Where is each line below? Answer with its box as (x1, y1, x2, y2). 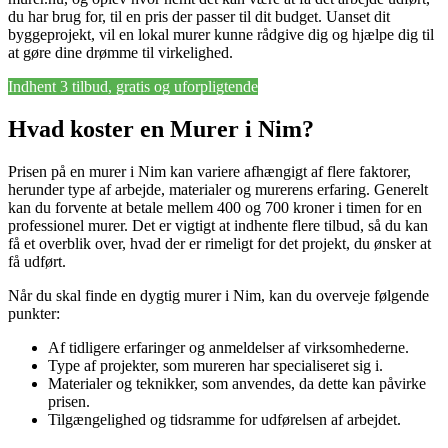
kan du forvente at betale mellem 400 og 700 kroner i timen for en (8, 199, 422, 217)
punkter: (8, 305, 60, 323)
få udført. (8, 253, 66, 271)
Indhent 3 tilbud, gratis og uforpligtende (8, 78, 258, 96)
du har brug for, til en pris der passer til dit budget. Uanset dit (8, 8, 390, 26)
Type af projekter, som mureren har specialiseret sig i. (48, 357, 383, 375)
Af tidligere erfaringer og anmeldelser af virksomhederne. (48, 339, 409, 357)
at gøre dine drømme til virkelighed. (8, 44, 233, 62)
